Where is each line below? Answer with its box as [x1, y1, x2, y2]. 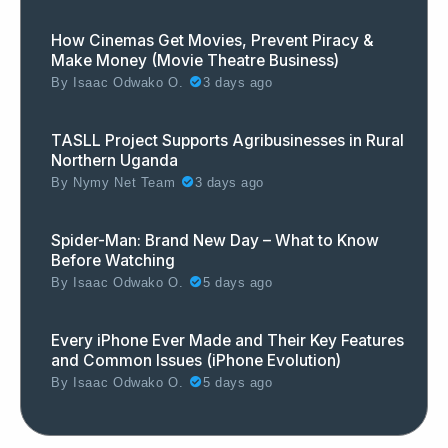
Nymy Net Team [68, 175, 181, 190]
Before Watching [51, 250, 175, 270]
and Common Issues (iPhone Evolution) [51, 350, 341, 370]
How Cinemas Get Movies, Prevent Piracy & [51, 30, 374, 50]
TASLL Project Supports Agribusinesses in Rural [51, 130, 404, 150]
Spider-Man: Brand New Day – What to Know [51, 230, 379, 250]
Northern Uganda [51, 150, 178, 170]
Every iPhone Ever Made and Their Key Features [51, 330, 404, 350]
